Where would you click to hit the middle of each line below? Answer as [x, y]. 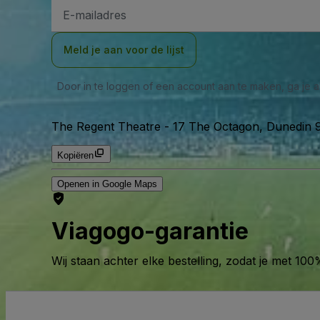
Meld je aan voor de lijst [124, 50]
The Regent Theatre [106, 127]
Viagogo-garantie [150, 231]
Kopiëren [75, 156]
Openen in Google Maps [107, 184]
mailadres [83, 17]
